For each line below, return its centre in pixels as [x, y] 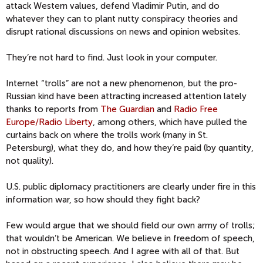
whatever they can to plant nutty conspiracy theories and [122, 19]
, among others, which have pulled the [170, 122]
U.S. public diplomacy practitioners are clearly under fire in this [131, 187]
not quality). [30, 161]
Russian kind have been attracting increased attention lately [126, 97]
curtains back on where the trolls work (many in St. [107, 135]
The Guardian [127, 109]
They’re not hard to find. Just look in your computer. [112, 58]
